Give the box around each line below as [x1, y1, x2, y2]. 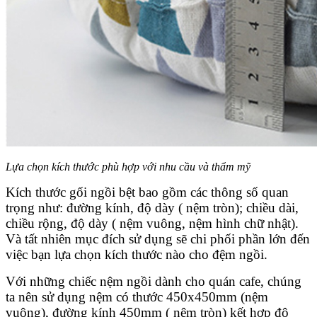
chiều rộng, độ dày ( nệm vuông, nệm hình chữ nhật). [6, 215, 299, 231]
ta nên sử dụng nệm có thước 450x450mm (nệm [6, 289, 268, 304]
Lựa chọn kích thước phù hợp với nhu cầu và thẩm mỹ [6, 160, 250, 173]
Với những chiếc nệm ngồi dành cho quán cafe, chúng [6, 273, 301, 289]
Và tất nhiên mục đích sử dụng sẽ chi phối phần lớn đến [6, 231, 310, 246]
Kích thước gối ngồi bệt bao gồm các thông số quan [6, 184, 289, 200]
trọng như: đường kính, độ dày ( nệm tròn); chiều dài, [6, 200, 299, 215]
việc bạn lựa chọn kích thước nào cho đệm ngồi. [6, 246, 267, 262]
